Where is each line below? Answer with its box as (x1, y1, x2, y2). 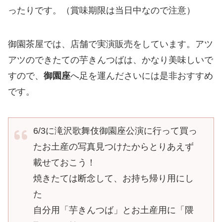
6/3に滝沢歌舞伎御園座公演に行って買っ (33, 126, 197, 136)
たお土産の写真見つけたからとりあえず (33, 142, 194, 152)
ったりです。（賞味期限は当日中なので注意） (8, 5, 195, 16)
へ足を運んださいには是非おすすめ (70, 71, 213, 81)
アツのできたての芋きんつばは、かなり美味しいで (8, 55, 213, 65)
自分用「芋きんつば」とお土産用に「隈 (33, 205, 194, 216)
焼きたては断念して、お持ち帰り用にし (33, 173, 194, 184)
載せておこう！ (33, 158, 96, 168)
